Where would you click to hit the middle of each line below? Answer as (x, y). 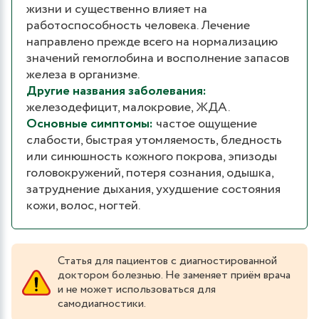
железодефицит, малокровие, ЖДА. (128, 107)
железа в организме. (83, 74)
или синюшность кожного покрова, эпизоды (152, 156)
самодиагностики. (102, 303)
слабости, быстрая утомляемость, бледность (154, 140)
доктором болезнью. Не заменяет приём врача (174, 275)
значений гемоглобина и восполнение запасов (158, 58)
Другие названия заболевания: (116, 91)
